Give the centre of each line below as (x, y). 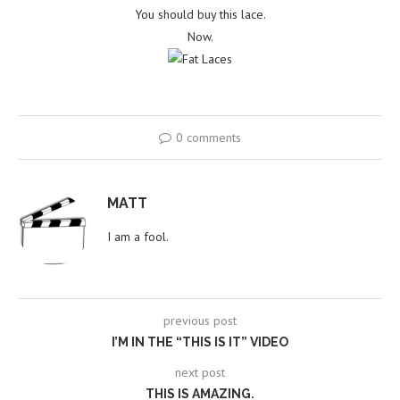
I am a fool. (138, 237)
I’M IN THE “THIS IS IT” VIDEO (200, 342)
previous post (200, 321)
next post (200, 373)
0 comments (208, 138)
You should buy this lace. (200, 15)
